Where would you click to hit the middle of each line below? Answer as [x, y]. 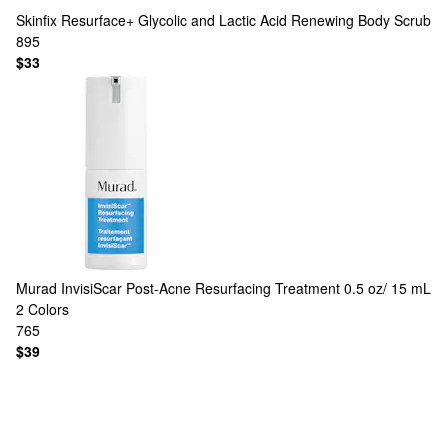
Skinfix [36, 20]
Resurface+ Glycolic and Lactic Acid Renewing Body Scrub [246, 20]
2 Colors [42, 309]
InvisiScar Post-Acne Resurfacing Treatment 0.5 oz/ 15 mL [246, 288]
